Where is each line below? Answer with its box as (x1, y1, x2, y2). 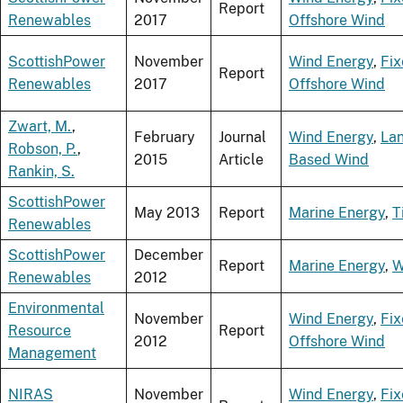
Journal (219, 129, 266, 147)
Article (219, 151, 264, 169)
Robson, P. (8, 140, 77, 158)
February (134, 129, 195, 147)
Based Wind (289, 151, 369, 169)
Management (8, 345, 96, 363)
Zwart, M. (8, 118, 72, 136)
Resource (8, 322, 71, 340)
